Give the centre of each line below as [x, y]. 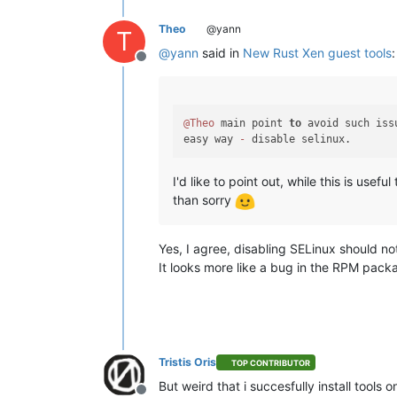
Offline [162, 65]
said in [221, 52]
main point [252, 124]
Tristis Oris [187, 362]
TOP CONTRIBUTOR [271, 362]
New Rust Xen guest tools [317, 52]
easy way [212, 140]
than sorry [204, 200]
